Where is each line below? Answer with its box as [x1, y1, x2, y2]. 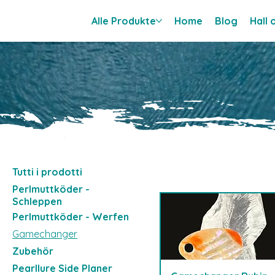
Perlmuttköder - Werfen [12, 211, 129, 223]
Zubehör [12, 245, 53, 258]
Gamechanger [12, 228, 77, 241]
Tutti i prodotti [12, 166, 82, 179]
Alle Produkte [91, 14, 157, 27]
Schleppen [12, 195, 62, 208]
